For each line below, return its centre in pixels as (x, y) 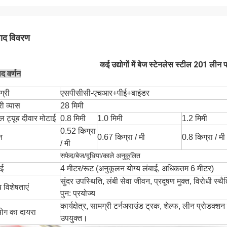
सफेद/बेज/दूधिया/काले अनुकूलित (100, 156)
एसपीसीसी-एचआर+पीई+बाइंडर (105, 93)
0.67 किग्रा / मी (121, 137)
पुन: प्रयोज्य (78, 193)
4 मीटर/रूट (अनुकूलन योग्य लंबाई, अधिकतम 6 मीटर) (137, 168)
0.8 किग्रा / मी (203, 137)
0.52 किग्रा (78, 131)
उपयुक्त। (74, 218)
